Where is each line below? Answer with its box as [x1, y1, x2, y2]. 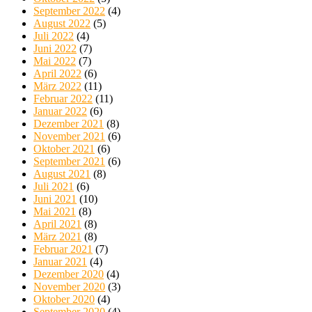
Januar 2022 [33, 105, 87, 118]
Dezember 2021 [33, 118, 104, 130]
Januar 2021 [33, 256, 87, 268]
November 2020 [33, 281, 105, 293]
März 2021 [33, 231, 81, 243]
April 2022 [33, 68, 81, 80]
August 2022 [33, 17, 91, 30]
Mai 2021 [33, 205, 76, 218]
